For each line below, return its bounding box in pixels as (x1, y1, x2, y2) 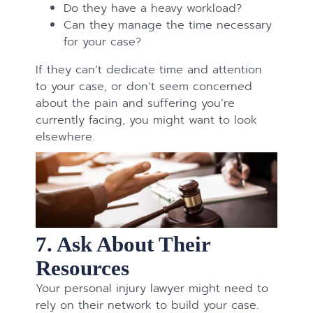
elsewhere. (36, 127, 99, 145)
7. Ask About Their (36, 231, 211, 256)
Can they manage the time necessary (64, 15, 272, 34)
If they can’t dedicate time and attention (36, 60, 263, 78)
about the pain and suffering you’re (36, 94, 235, 112)
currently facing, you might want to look (36, 110, 258, 129)
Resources (36, 255, 130, 280)
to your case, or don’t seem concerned (36, 77, 253, 95)
